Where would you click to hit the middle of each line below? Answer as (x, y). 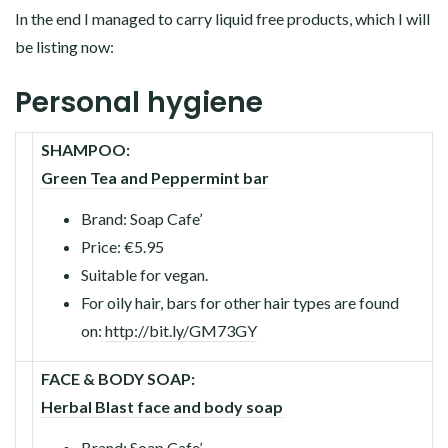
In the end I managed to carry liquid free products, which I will (222, 18)
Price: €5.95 (122, 246)
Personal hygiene (139, 102)
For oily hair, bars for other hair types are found (240, 302)
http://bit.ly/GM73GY (181, 330)
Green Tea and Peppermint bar (155, 177)
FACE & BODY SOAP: (118, 378)
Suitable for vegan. (144, 274)
